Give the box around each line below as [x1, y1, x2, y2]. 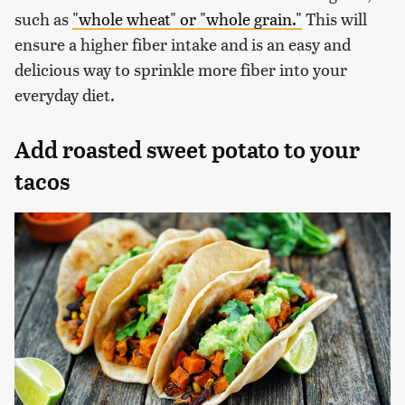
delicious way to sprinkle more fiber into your [14, 58, 347, 81]
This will [302, 7, 367, 31]
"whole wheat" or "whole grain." [72, 7, 302, 31]
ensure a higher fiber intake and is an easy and [14, 33, 351, 56]
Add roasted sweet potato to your [14, 137, 360, 165]
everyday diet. [14, 83, 115, 107]
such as [14, 7, 72, 31]
